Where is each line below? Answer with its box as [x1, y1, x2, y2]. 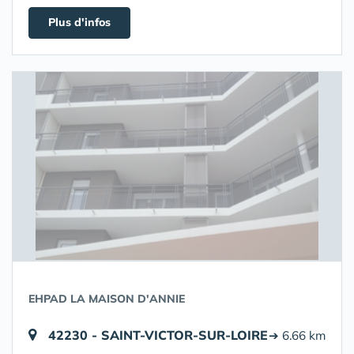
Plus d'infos [48, 15, 111, 29]
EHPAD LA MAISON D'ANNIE [28, 292, 185, 306]
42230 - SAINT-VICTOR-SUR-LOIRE [48, 327, 268, 343]
